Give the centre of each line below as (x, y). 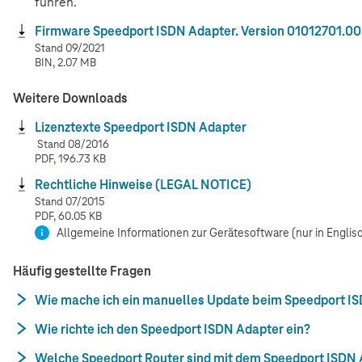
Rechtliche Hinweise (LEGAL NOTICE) (143, 184)
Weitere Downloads (70, 98)
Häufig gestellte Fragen (82, 271)
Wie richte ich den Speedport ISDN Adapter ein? (173, 329)
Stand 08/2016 (72, 144)
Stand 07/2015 (70, 201)
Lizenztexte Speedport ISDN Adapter (141, 127)
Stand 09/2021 (70, 48)
